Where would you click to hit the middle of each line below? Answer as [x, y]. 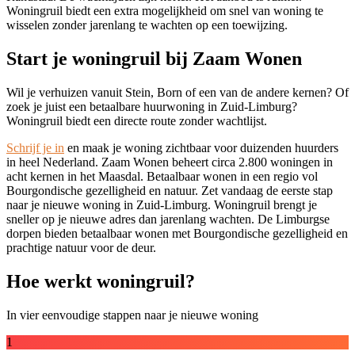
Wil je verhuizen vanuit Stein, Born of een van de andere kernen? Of [177, 92]
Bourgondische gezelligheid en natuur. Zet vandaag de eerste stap [170, 190]
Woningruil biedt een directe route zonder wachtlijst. [137, 120]
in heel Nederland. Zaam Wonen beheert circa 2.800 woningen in [170, 162]
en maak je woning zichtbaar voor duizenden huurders [201, 147]
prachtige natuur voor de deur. [81, 247]
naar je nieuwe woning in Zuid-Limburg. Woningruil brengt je [162, 204]
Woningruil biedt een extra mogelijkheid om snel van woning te [165, 10]
